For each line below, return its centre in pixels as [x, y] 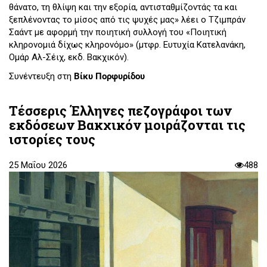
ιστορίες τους [52, 139]
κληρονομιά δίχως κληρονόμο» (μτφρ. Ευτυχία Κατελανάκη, [127, 45]
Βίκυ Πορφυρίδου [109, 76]
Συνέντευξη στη [41, 76]
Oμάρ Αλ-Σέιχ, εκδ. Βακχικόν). [69, 58]
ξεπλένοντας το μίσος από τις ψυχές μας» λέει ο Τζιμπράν [127, 20]
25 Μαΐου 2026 [38, 165]
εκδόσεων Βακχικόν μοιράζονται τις [127, 125]
